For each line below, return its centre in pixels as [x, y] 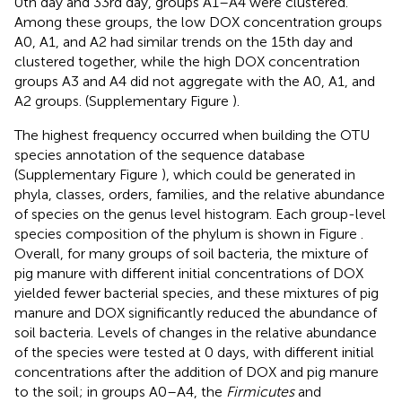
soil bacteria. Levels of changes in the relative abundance [196, 333]
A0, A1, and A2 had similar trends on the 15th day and [184, 42]
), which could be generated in [258, 175]
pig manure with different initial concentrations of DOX [189, 274]
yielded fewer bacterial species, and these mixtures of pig [197, 293]
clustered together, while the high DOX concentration [187, 62]
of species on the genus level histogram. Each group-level [200, 214]
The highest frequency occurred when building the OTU [192, 135]
